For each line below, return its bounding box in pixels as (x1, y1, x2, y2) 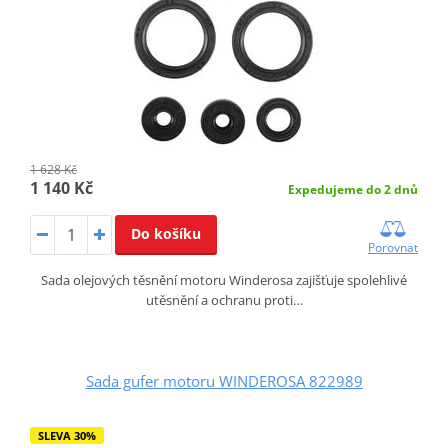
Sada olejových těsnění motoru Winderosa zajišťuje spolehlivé (41, 271, 407, 290)
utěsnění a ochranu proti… (145, 291, 303, 310)
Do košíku (130, 224, 201, 244)
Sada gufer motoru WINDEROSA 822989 (85, 371, 363, 392)
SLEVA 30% (37, 428, 96, 444)
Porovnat (368, 239, 419, 257)
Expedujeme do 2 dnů (288, 181, 419, 199)
